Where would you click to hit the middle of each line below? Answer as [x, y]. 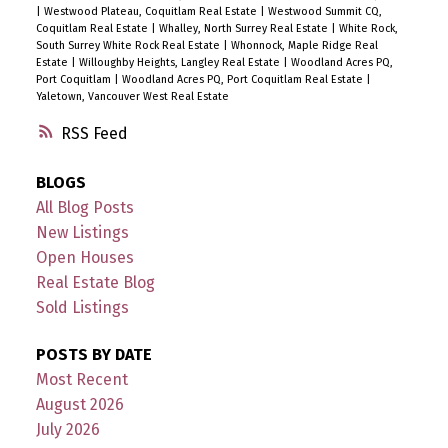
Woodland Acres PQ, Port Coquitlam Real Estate [243, 79]
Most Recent [81, 379]
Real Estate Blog [95, 282]
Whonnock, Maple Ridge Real [304, 45]
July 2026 [67, 429]
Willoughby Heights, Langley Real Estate [180, 62]
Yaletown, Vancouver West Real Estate [132, 96]
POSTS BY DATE [93, 354]
